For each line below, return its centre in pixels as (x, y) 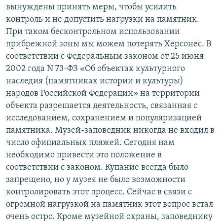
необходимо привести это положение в (84, 155)
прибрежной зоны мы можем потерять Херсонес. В (109, 44)
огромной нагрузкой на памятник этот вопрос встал (110, 205)
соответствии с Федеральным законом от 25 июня (105, 57)
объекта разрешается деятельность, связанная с (102, 106)
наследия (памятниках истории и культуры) (95, 81)
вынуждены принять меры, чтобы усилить (91, 7)
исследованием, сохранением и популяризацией (104, 118)
